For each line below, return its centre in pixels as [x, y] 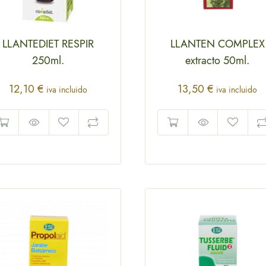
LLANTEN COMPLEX [217, 44]
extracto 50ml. [218, 61]
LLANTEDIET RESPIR [48, 44]
